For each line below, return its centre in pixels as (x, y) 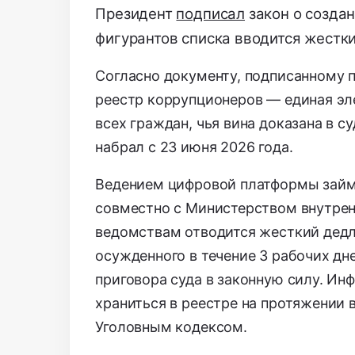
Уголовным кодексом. (171, 327)
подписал (211, 14)
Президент (136, 14)
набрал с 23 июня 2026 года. (194, 147)
